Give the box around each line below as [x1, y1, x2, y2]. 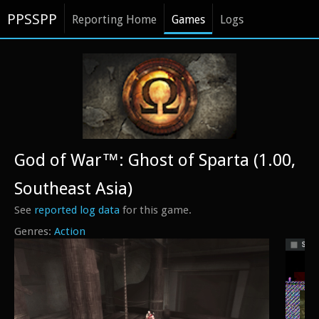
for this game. [120, 204, 192, 216]
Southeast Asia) [14, 179, 132, 199]
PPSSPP [7, 11, 57, 28]
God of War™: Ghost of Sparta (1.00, [14, 150, 296, 170]
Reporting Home [72, 13, 157, 26]
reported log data [34, 204, 120, 216]
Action [54, 225, 85, 238]
